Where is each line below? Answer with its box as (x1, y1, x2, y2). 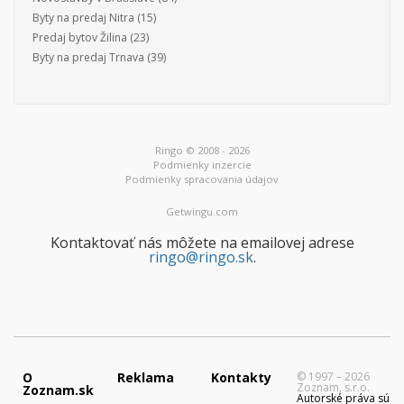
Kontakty (211, 369, 271, 387)
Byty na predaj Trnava (32, 50, 144, 66)
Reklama (116, 369, 174, 387)
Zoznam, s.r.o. (296, 380, 370, 396)
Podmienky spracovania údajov (125, 172, 279, 187)
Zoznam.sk (23, 381, 94, 399)
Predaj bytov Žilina (32, 30, 127, 46)
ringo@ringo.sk (148, 247, 253, 268)
